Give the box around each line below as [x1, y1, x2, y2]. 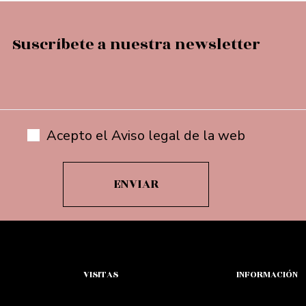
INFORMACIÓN [236, 268, 298, 282]
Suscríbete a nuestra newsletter [12, 33, 260, 57]
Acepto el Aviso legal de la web [46, 126, 245, 145]
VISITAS [83, 268, 118, 282]
